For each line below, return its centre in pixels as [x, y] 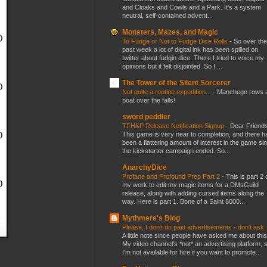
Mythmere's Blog [151, 218]
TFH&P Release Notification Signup [174, 125]
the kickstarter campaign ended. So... [176, 150]
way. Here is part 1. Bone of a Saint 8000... [184, 201]
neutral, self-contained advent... [167, 15]
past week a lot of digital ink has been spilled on [190, 49]
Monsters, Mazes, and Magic [170, 32]
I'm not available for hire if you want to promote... [192, 252]
